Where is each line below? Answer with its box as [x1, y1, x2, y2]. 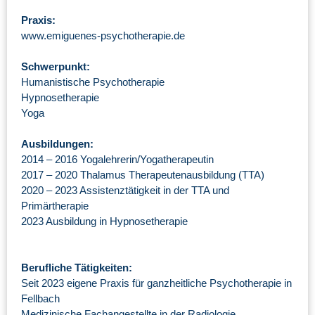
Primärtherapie [21, 200, 89, 212]
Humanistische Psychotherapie [21, 76, 165, 89]
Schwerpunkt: [21, 60, 90, 73]
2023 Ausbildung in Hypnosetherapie [21, 215, 188, 228]
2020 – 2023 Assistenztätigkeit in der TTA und [21, 184, 229, 197]
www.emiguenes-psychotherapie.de [21, 30, 185, 42]
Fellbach [21, 292, 60, 305]
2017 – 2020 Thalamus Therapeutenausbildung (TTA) [21, 169, 264, 181]
